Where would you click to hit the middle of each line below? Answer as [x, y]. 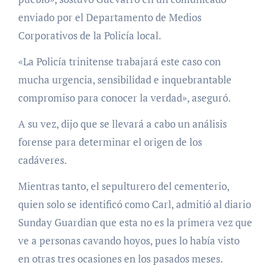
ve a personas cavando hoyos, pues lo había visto [129, 241]
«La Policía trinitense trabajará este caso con [119, 62]
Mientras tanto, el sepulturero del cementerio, [123, 186]
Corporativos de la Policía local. [90, 36]
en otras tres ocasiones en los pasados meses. [120, 259]
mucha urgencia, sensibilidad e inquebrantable [125, 80]
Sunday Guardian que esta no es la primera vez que [135, 223]
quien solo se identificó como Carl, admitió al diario [134, 204]
